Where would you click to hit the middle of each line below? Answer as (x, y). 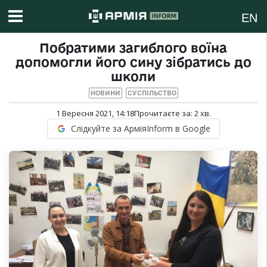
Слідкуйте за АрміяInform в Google (140, 129)
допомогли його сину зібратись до (133, 62)
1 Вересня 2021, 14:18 (95, 114)
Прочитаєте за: (164, 114)
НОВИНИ (105, 93)
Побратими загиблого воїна (133, 48)
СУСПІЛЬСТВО (152, 93)
